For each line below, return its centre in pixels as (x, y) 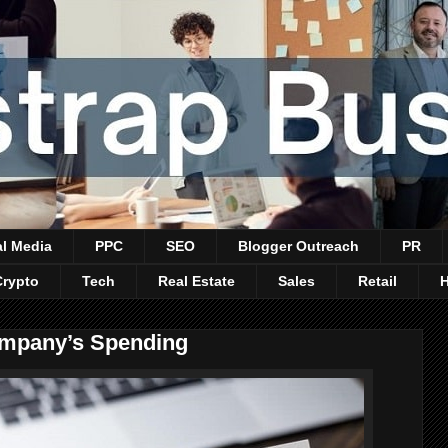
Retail (377, 281)
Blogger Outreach (298, 246)
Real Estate (196, 281)
